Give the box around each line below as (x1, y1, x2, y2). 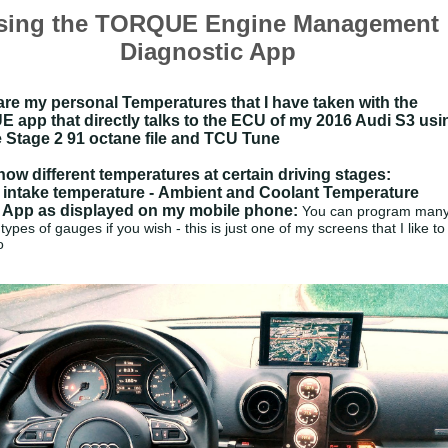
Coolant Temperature (259, 184, 419, 201)
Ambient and (158, 184, 259, 201)
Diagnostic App (120, 38, 296, 65)
